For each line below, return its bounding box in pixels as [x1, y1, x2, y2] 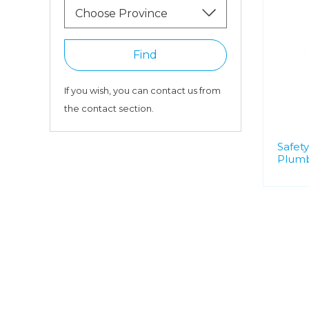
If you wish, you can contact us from [64, 85, 221, 96]
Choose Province [75, 7, 168, 20]
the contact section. [64, 103, 154, 114]
